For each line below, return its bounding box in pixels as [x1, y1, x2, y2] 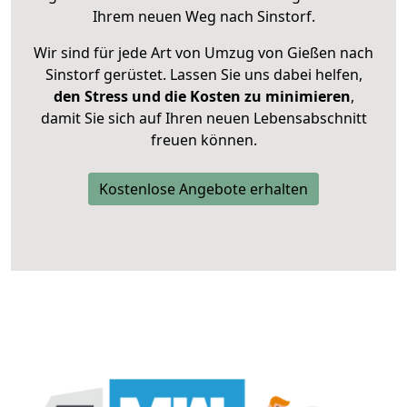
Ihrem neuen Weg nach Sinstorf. [92, 6, 315, 27]
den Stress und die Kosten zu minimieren [53, 86, 351, 107]
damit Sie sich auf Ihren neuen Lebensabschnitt [40, 108, 367, 129]
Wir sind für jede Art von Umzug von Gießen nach [34, 43, 373, 64]
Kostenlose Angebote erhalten [99, 179, 308, 200]
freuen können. [150, 130, 257, 151]
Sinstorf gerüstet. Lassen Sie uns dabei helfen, [45, 65, 362, 85]
